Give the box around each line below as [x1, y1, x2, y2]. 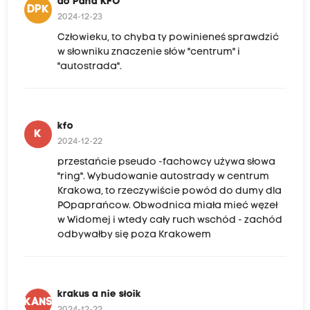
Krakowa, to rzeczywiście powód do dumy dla [57, 186, 282, 197]
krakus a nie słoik [57, 289, 141, 300]
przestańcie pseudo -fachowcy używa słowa [57, 157, 275, 168]
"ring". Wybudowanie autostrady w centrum [57, 172, 269, 183]
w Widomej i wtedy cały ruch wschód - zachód [57, 215, 282, 226]
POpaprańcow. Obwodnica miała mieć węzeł [57, 201, 277, 212]
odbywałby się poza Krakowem [57, 230, 211, 241]
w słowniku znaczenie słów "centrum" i [57, 47, 240, 58]
